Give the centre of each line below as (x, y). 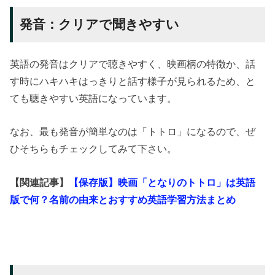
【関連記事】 (40, 182)
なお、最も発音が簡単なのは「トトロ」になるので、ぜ (133, 132)
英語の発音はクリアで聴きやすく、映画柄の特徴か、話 (133, 64)
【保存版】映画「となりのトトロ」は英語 (162, 182)
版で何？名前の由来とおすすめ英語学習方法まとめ (123, 199)
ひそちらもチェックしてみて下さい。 (94, 149)
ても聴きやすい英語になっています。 (94, 98)
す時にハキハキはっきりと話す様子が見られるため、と (133, 81)
